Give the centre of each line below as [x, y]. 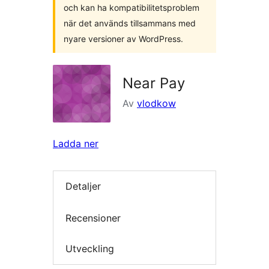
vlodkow [156, 103]
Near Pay [154, 83]
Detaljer [83, 186]
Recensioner [93, 218]
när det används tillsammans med [130, 23]
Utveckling [90, 249]
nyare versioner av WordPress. [123, 39]
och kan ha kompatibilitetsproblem [131, 8]
